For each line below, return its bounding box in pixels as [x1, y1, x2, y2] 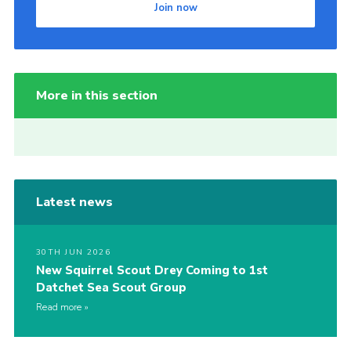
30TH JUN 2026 [35, 247, 111, 259]
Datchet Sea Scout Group [35, 280, 186, 296]
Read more [35, 301, 81, 314]
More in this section [35, 87, 157, 105]
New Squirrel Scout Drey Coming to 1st [35, 262, 268, 279]
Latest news [35, 194, 113, 212]
